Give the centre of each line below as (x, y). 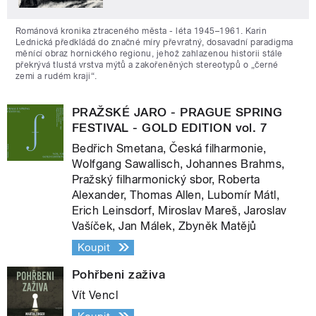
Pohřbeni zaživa (119, 274)
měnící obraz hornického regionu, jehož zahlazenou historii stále (149, 53)
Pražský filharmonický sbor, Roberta (166, 179)
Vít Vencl (95, 295)
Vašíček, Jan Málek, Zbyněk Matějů (164, 226)
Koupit (94, 247)
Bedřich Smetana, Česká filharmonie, (169, 148)
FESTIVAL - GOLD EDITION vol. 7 (170, 127)
